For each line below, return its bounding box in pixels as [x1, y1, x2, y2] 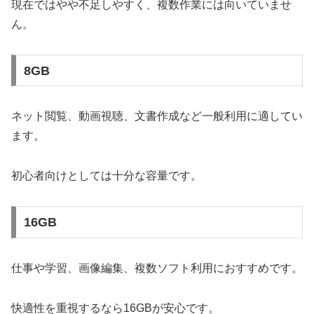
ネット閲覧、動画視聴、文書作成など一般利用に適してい [11, 110, 303, 123]
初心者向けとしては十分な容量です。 [11, 170, 202, 182]
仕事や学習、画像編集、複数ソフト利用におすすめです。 [11, 261, 303, 274]
